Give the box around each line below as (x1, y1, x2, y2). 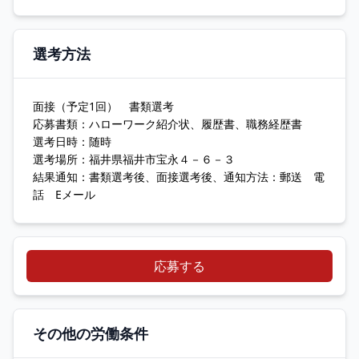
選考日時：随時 (33, 134, 111, 149)
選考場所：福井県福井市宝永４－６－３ (33, 151, 235, 167)
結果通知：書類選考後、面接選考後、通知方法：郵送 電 (33, 169, 325, 184)
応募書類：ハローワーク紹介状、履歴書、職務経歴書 (33, 116, 302, 131)
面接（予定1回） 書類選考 (33, 99, 174, 114)
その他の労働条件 (33, 324, 148, 343)
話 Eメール (33, 187, 95, 202)
